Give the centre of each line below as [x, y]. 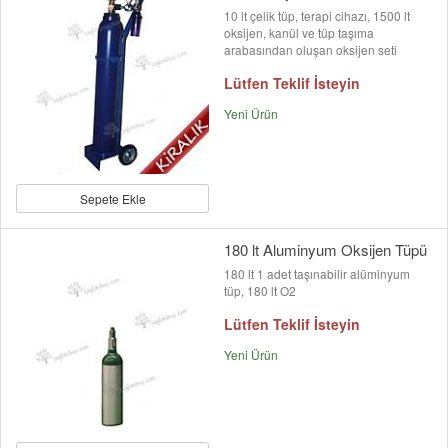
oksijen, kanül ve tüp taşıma [299, 33]
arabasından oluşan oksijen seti [310, 50]
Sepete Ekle [112, 199]
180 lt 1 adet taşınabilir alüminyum [317, 274]
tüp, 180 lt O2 [260, 291]
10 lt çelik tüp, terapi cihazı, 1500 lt [317, 16]
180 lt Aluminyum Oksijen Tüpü [325, 250]
